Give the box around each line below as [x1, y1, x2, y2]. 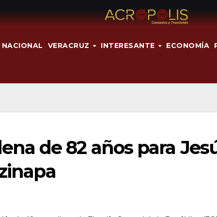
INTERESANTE [101, 41, 157, 50]
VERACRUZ [47, 41, 92, 50]
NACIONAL [1, 41, 43, 50]
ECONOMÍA [166, 41, 210, 50]
